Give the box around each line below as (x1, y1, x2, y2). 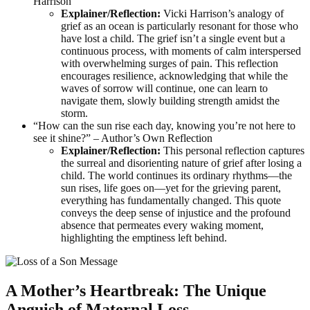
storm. (61, 107, 88, 120)
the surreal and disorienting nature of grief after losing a (61, 157, 302, 170)
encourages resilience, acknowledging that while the (61, 70, 288, 82)
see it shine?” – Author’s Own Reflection (33, 132, 212, 145)
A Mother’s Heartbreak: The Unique (6, 282, 266, 300)
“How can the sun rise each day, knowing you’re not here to (33, 120, 295, 132)
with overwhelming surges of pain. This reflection (61, 57, 278, 70)
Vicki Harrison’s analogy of (161, 8, 284, 20)
